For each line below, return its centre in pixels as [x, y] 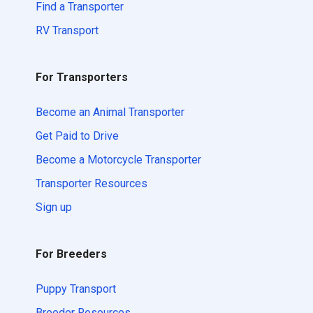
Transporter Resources [92, 183]
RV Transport [67, 30]
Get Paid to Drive [77, 136]
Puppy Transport [76, 289]
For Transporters [82, 77]
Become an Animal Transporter [110, 112]
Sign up [54, 207]
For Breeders [71, 254]
